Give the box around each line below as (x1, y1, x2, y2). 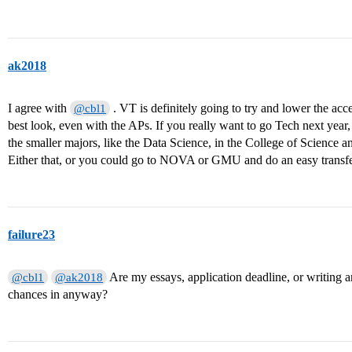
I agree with (8, 101, 70, 115)
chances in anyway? (8, 288, 108, 302)
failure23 (8, 228, 55, 242)
